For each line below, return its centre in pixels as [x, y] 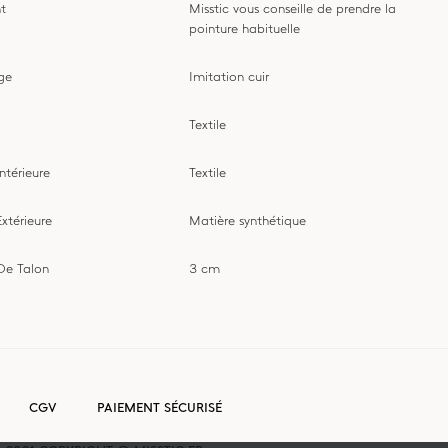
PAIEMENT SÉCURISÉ [159, 407]
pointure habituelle [245, 28]
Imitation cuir [229, 76]
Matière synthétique [248, 220]
